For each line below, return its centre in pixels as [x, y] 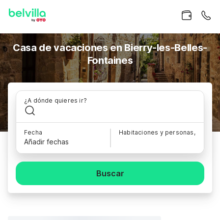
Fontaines [110, 60]
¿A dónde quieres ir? [55, 100]
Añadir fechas [46, 142]
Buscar [110, 173]
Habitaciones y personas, [157, 132]
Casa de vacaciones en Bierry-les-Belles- [110, 48]
